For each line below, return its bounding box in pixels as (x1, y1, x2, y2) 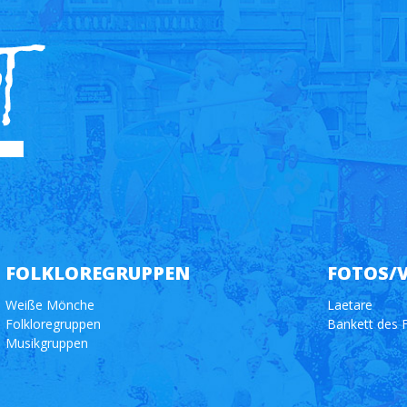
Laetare (326, 296, 372, 313)
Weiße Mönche (5, 296, 94, 313)
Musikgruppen (5, 334, 88, 352)
